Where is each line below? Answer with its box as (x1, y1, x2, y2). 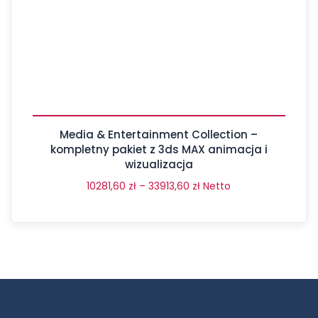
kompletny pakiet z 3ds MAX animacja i (50, 142, 268, 157)
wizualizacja (124, 157, 193, 172)
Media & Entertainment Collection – (60, 127, 258, 142)
